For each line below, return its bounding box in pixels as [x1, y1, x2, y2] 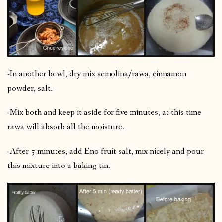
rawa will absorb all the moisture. [7, 121, 124, 133]
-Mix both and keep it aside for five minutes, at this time [7, 107, 201, 119]
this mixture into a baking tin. [7, 160, 110, 172]
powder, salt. [7, 83, 53, 95]
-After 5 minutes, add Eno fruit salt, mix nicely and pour [7, 146, 204, 158]
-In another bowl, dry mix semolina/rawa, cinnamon [7, 68, 186, 80]
